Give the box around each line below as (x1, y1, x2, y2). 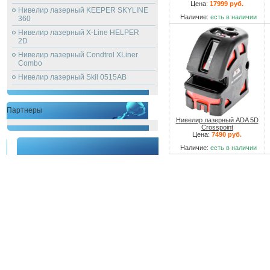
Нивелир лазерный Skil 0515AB (18, 73, 127, 81)
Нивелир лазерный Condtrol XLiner (18, 51, 138, 59)
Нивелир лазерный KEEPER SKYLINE (18, 6, 148, 14)
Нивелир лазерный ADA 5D (175, 116, 259, 124)
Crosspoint (201, 124, 233, 131)
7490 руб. (212, 131, 242, 138)
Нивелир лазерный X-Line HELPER (18, 28, 139, 37)
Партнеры (7, 106, 42, 115)
